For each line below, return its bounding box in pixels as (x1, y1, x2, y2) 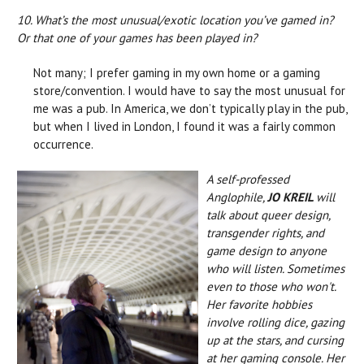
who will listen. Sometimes (206, 260, 344, 276)
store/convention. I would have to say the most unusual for (33, 82, 345, 98)
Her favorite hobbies (206, 296, 312, 312)
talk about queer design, (206, 206, 330, 223)
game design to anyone (206, 242, 327, 258)
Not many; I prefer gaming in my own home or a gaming (33, 64, 320, 80)
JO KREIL (267, 188, 316, 205)
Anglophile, (206, 188, 267, 205)
